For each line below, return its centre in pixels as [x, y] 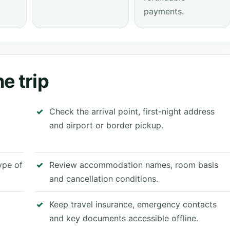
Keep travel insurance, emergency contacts [133, 204]
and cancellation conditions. [104, 179]
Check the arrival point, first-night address [132, 111]
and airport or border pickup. [106, 125]
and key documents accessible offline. [124, 218]
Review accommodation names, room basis [134, 165]
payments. [164, 11]
